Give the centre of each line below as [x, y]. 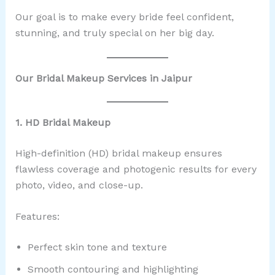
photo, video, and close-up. [79, 185]
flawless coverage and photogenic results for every [136, 169]
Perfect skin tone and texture [97, 247]
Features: [37, 217]
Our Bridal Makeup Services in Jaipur [103, 78]
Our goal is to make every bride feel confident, [124, 17]
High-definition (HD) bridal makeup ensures [118, 153]
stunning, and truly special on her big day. [114, 33]
